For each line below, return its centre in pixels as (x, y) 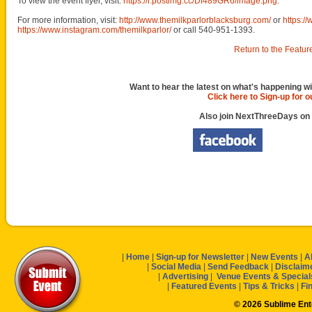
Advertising (185, 276)
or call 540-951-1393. (213, 30)
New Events (274, 257)
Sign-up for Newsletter (200, 257)
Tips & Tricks (269, 286)
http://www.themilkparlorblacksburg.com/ (195, 20)
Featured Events (204, 286)
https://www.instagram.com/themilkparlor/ (94, 30)
